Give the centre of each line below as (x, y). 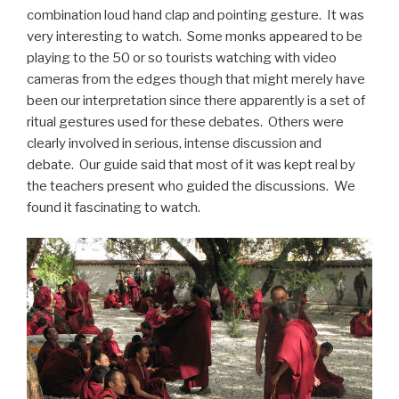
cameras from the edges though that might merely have (196, 79)
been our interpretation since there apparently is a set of (196, 100)
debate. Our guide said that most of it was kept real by (191, 164)
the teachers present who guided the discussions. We (191, 186)
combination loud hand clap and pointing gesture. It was (195, 15)
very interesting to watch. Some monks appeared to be (195, 36)
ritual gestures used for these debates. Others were (185, 122)
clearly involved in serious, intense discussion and (174, 143)
